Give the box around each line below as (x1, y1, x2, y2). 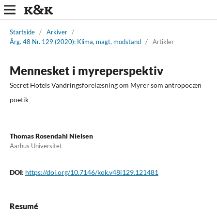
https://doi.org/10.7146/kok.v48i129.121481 (25, 168, 158, 176)
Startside (9, 28, 35, 36)
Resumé (9, 201, 38, 211)
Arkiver (46, 28, 67, 36)
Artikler (152, 37, 174, 46)
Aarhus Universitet (9, 141, 62, 150)
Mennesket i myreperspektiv (9, 63, 163, 77)
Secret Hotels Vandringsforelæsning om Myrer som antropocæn (9, 80, 201, 89)
